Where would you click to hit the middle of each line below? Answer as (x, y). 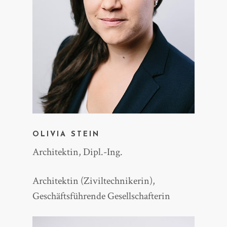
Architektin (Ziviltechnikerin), (94, 181)
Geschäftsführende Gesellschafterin (102, 196)
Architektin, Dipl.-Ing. (78, 152)
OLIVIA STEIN (66, 135)
